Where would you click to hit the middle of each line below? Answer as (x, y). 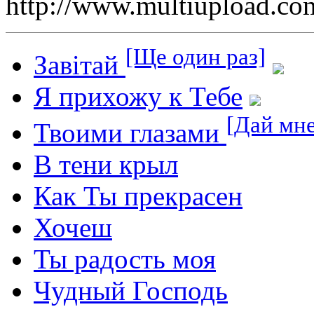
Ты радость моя (125, 259)
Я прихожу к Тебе (138, 96)
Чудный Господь (131, 290)
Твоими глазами (130, 132)
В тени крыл (106, 164)
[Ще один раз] (196, 56)
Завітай (80, 64)
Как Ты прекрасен (138, 196)
